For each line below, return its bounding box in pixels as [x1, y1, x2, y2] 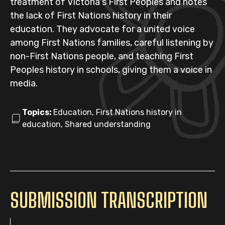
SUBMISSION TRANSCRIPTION [10, 188, 207, 212]
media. [10, 78, 38, 89]
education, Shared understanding [22, 120, 151, 129]
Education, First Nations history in [53, 107, 182, 117]
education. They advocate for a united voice [10, 24, 195, 35]
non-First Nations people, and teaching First [10, 51, 193, 62]
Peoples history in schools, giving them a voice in [10, 64, 212, 75]
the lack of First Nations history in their [10, 10, 172, 21]
